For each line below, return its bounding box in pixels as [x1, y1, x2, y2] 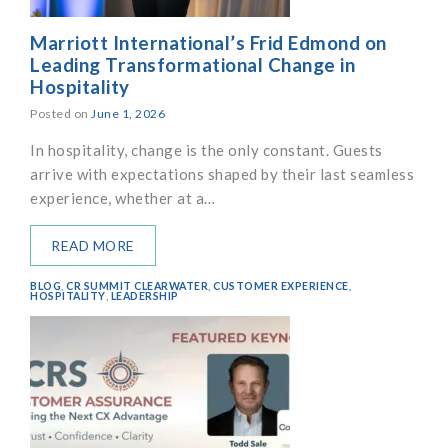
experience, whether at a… [30, 188, 216, 207]
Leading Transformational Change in [30, 52, 355, 76]
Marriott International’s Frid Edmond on [30, 30, 387, 54]
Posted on [30, 105, 91, 121]
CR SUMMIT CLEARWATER [66, 279, 208, 292]
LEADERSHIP [110, 289, 179, 302]
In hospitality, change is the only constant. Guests [30, 140, 383, 159]
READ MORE [51, 236, 135, 254]
